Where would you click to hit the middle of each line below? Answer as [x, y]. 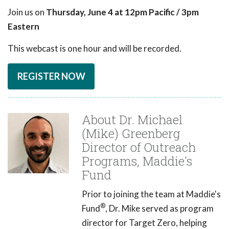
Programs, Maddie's [137, 161]
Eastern [24, 26]
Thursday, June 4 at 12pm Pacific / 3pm [122, 12]
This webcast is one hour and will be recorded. [95, 48]
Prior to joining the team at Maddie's [151, 194]
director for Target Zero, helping [144, 222]
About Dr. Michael [132, 119]
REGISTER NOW [51, 76]
